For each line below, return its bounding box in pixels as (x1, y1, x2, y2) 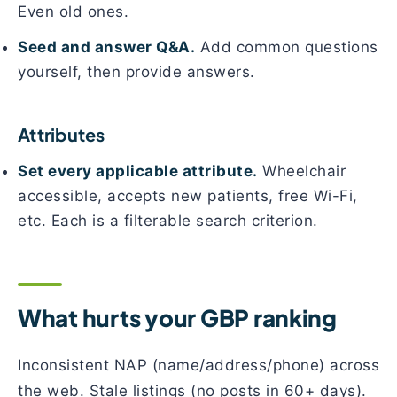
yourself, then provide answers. (18, 63, 255, 81)
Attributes (18, 123, 105, 145)
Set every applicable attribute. (18, 162, 258, 180)
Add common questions (195, 38, 378, 56)
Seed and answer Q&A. (18, 38, 195, 56)
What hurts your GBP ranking (18, 303, 337, 332)
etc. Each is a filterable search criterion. (18, 212, 318, 230)
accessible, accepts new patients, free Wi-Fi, (18, 187, 358, 205)
